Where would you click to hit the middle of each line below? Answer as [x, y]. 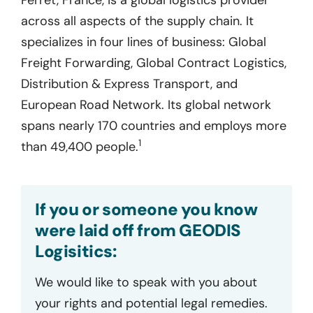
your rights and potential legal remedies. [151, 303]
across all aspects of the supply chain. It [137, 21]
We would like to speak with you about [146, 282]
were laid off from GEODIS [138, 230]
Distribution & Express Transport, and [129, 83]
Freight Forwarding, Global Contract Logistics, [154, 63]
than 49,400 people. [80, 146]
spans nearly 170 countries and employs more [154, 125]
